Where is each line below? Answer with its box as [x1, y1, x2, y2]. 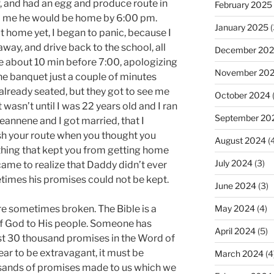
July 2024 [214, 158, 253, 169]
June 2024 [214, 180, 256, 191]
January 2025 [214, 22, 268, 33]
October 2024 [214, 90, 270, 101]
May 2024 [214, 203, 255, 214]
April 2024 [214, 226, 256, 237]
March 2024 [214, 248, 264, 259]
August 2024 [214, 135, 266, 146]
